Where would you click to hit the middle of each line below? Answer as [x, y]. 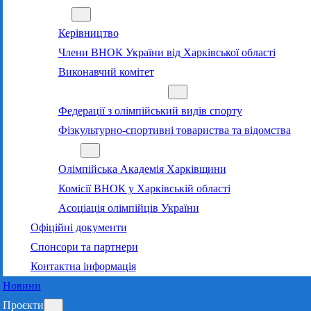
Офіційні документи [78, 227]
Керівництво [88, 33]
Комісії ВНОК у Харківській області [144, 188]
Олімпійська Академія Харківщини [142, 169]
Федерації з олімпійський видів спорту [150, 110]
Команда [51, 13]
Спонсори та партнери [84, 246]
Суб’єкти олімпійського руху [99, 91]
